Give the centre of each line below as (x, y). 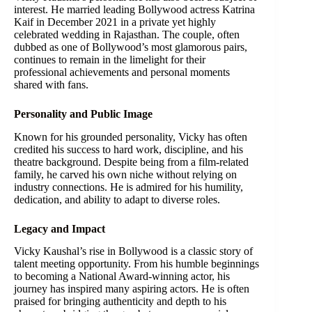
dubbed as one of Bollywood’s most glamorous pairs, (131, 47)
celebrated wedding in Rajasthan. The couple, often (127, 34)
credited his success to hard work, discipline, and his (128, 149)
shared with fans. (51, 84)
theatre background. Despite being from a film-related (131, 162)
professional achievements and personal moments (122, 72)
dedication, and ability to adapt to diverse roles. (117, 199)
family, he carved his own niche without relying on (125, 174)
